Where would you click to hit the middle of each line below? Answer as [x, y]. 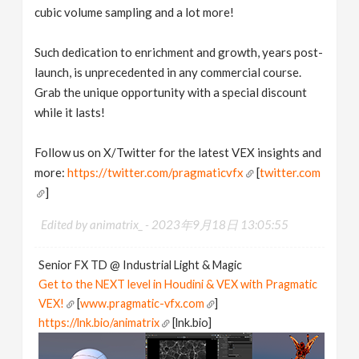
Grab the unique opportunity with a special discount [171, 92]
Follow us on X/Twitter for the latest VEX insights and [178, 152]
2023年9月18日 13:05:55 [220, 224]
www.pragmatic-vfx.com [143, 303]
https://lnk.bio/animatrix [99, 322]
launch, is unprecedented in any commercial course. [168, 72]
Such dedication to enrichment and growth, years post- [179, 52]
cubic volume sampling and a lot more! [135, 12]
